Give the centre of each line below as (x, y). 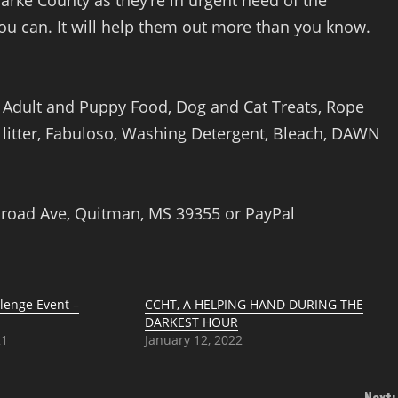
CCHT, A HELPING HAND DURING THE (255, 305)
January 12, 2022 (194, 340)
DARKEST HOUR (192, 322)
